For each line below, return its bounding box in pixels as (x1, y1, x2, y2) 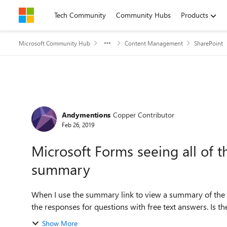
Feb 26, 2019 (62, 120, 94, 129)
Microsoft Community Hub (19, 39, 90, 47)
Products (181, 10, 208, 20)
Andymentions (62, 109, 110, 120)
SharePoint (194, 39, 223, 47)
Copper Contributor (113, 109, 174, 120)
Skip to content (29, 10, 76, 20)
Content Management (125, 39, 183, 47)
